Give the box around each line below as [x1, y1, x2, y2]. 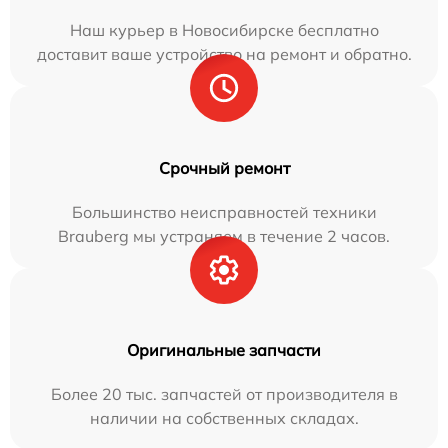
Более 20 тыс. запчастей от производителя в [50, 383, 398, 404]
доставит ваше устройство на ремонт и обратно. [36, 43, 412, 64]
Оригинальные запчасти [127, 339, 321, 360]
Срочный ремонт [158, 157, 290, 178]
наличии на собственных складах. [89, 407, 359, 428]
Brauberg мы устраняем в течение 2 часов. [58, 225, 390, 246]
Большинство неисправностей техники [71, 201, 377, 222]
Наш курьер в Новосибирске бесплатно [69, 19, 379, 40]
